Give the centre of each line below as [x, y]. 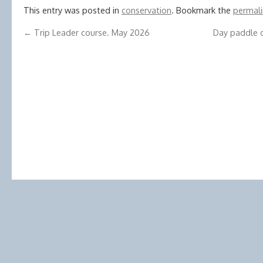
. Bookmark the [202, 10]
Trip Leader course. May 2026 [91, 32]
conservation [146, 10]
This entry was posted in [73, 10]
